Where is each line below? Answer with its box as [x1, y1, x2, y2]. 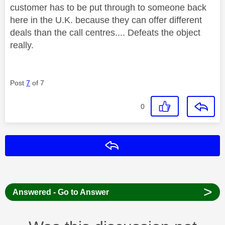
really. [10, 40, 34, 51]
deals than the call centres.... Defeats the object [10, 28, 200, 38]
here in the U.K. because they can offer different [10, 15, 202, 26]
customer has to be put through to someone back [10, 3, 206, 13]
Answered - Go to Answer [12, 188, 109, 197]
